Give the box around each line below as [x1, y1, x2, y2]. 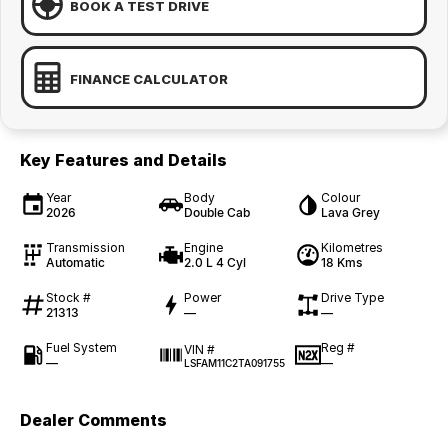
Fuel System [46, 340, 117, 356]
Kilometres [321, 240, 384, 256]
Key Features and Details [20, 150, 227, 171]
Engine [183, 240, 223, 256]
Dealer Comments [20, 410, 167, 431]
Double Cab [183, 205, 250, 221]
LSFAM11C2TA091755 [183, 356, 285, 369]
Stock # [46, 290, 91, 306]
